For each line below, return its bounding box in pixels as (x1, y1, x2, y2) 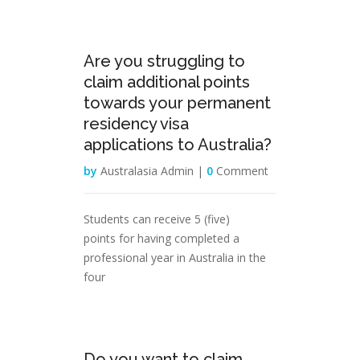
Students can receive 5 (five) (84, 211, 230, 227)
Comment (213, 163, 268, 178)
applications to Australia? (84, 135, 272, 154)
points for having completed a (84, 231, 239, 246)
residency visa (84, 114, 189, 133)
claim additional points (84, 72, 250, 92)
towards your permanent (84, 93, 271, 112)
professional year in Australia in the (84, 250, 266, 265)
